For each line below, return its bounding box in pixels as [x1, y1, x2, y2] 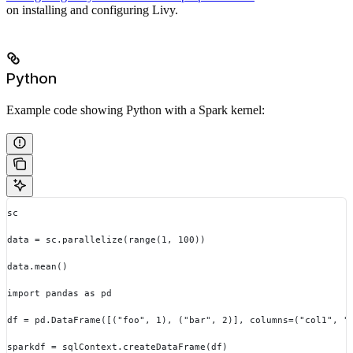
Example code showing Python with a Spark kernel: [6, 103, 265, 117]
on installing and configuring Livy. [6, 3, 178, 17]
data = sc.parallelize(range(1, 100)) [7, 234, 206, 246]
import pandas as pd [7, 288, 112, 299]
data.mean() [7, 261, 68, 273]
